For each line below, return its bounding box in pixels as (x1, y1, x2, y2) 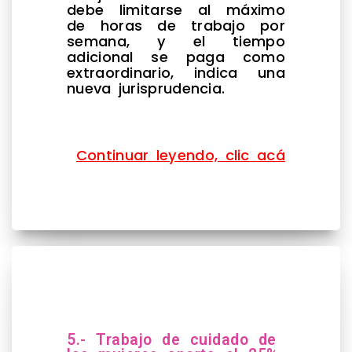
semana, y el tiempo (67, 31, 285, 51)
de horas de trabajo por (67, 15, 285, 35)
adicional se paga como (67, 46, 285, 67)
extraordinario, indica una (67, 62, 285, 82)
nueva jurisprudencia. (67, 78, 233, 98)
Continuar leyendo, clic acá (75, 145, 285, 165)
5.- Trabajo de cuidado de (67, 330, 277, 349)
